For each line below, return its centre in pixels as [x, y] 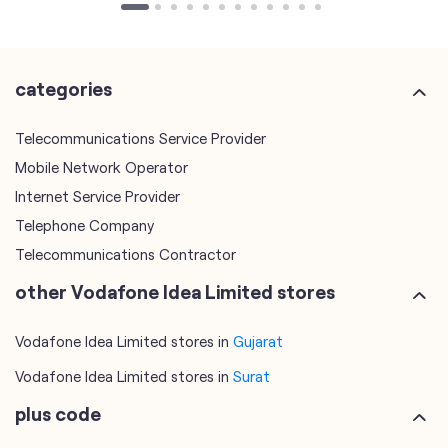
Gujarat [258, 337]
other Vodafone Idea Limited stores [175, 288]
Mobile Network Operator [101, 163]
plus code [58, 410]
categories [63, 85]
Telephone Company [84, 221]
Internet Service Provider [97, 192]
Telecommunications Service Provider [140, 134]
